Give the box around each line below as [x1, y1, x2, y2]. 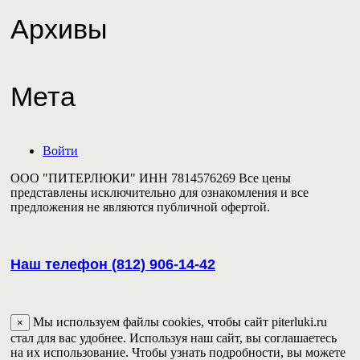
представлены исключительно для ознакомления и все [10, 185, 309, 199]
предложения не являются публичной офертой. [10, 199, 270, 214]
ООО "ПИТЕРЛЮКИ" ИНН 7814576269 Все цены [10, 170, 291, 185]
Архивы [10, 13, 107, 44]
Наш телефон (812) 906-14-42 [10, 256, 215, 272]
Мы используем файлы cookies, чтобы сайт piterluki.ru [30, 314, 327, 329]
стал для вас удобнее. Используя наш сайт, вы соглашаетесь [10, 330, 337, 345]
